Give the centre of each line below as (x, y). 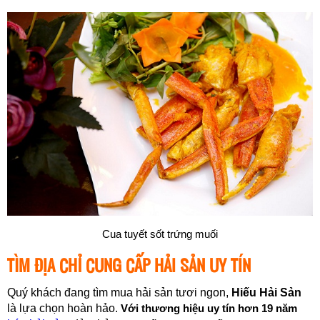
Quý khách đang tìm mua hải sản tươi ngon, (119, 293)
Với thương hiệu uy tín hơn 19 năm (209, 309)
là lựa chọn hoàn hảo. (64, 309)
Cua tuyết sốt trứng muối (160, 234)
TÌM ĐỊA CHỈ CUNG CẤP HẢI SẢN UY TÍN (129, 265)
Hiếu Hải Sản (266, 293)
